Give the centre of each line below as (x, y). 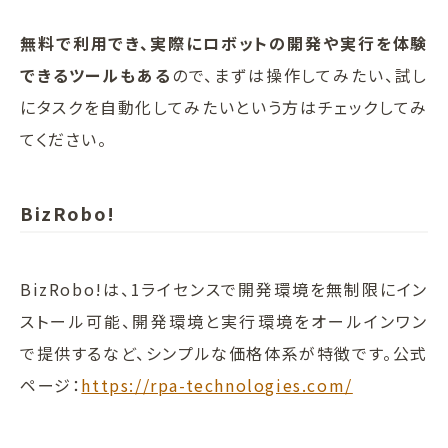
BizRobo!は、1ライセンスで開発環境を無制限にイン (224, 288)
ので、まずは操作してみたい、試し (299, 74)
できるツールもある (96, 74)
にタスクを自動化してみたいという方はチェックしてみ (224, 106)
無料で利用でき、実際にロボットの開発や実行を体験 (224, 42)
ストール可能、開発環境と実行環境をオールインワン (224, 320)
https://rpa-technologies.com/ (217, 384)
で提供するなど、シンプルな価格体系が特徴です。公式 (224, 352)
